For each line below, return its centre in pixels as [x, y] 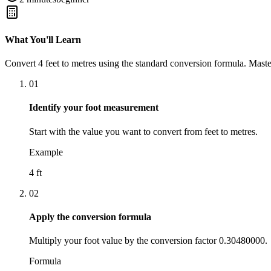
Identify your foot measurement [94, 108]
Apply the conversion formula [90, 217]
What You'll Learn [43, 39]
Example [46, 152]
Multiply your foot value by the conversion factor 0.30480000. [148, 241]
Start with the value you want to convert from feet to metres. [143, 131]
